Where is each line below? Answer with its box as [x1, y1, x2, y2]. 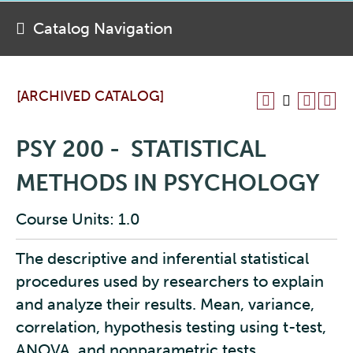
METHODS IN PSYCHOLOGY [16, 169, 320, 197]
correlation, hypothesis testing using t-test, [16, 318, 326, 336]
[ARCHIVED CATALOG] [17, 87, 164, 105]
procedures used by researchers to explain [16, 272, 324, 291]
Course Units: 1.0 [16, 210, 140, 229]
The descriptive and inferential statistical [16, 249, 309, 268]
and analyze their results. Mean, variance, [16, 295, 314, 314]
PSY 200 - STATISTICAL [16, 136, 266, 163]
